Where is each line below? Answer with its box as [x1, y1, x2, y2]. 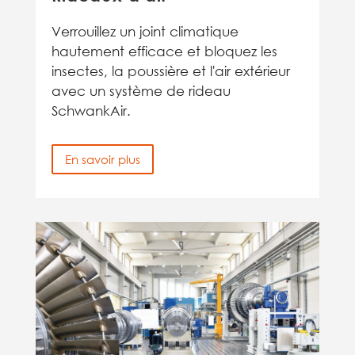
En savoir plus [64, 151, 140, 167]
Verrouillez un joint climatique [51, 23, 239, 40]
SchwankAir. [51, 102, 135, 119]
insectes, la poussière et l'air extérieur [51, 63, 290, 79]
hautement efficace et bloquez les [51, 43, 277, 59]
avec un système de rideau [51, 82, 231, 99]
